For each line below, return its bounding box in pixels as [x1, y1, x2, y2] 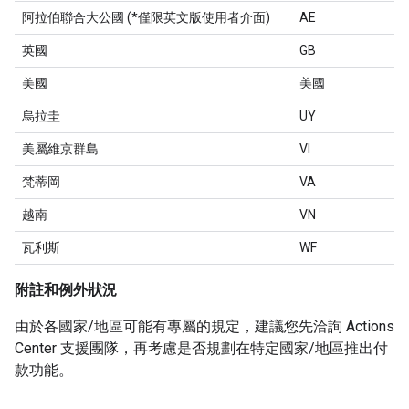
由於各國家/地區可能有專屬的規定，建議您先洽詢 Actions [15, 318, 394, 335]
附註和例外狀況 [15, 281, 117, 299]
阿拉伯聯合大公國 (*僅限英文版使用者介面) [22, 10, 270, 25]
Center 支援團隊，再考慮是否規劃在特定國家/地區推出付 [15, 340, 388, 357]
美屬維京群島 [22, 142, 99, 156]
